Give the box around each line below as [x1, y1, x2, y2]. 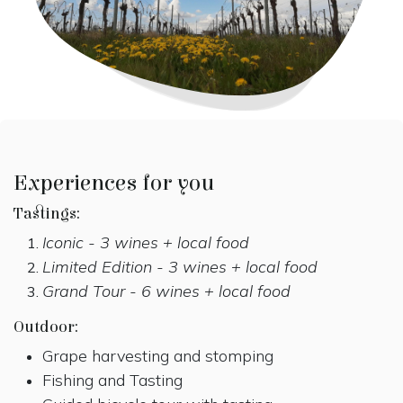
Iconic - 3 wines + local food [42, 231, 249, 253]
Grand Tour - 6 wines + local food [42, 280, 291, 301]
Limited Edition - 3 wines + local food [42, 255, 318, 277]
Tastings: [13, 203, 80, 223]
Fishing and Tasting [42, 369, 183, 390]
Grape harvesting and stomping [42, 345, 273, 366]
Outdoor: [13, 317, 78, 336]
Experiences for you [13, 169, 215, 196]
